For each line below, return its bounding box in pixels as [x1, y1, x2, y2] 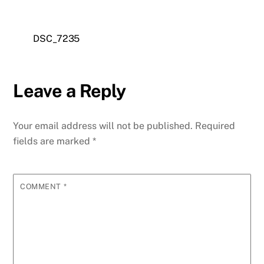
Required [195, 120, 236, 132]
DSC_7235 [33, 32, 80, 44]
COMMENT [20, 182, 64, 192]
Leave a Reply [13, 80, 126, 101]
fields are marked [13, 136, 93, 147]
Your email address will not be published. [13, 120, 193, 132]
